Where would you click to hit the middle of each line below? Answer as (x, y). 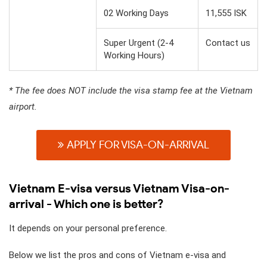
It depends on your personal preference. (88, 228)
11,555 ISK (226, 13)
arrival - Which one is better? (86, 204)
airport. (23, 106)
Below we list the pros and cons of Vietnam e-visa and (117, 255)
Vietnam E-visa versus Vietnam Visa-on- (119, 188)
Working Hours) (134, 55)
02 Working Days (136, 13)
